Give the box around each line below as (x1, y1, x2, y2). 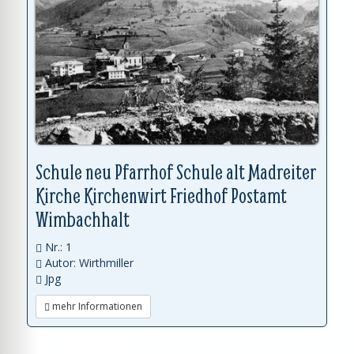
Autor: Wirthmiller (42, 254, 134, 270)
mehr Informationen (50, 299, 142, 313)
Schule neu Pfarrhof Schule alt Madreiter (36, 158, 316, 185)
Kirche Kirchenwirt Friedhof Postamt (36, 182, 287, 209)
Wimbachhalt (36, 205, 130, 232)
